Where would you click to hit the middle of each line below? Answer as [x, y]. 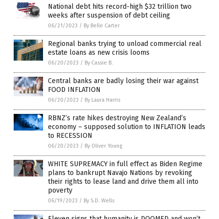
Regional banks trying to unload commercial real [125, 44]
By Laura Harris [102, 100]
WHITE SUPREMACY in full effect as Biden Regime [125, 164]
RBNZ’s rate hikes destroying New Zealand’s [117, 118]
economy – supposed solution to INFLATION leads [127, 127]
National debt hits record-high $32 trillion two [120, 6]
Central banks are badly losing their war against [123, 81]
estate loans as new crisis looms [99, 52]
